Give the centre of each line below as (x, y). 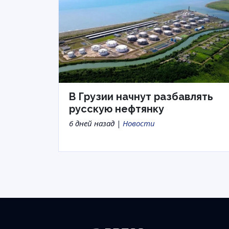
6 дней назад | (96, 123)
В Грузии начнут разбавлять (141, 97)
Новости (139, 123)
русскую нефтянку (117, 109)
